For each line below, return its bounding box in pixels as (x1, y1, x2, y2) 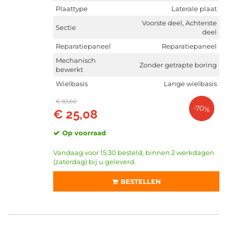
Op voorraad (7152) (20, 1, 80, 9)
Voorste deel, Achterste (142, 19, 217, 27)
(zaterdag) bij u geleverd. (53, 158, 136, 166)
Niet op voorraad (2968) (20, 13, 96, 21)
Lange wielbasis (164, 80, 217, 88)
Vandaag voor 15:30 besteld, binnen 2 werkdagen (53, 148, 214, 157)
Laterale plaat (171, 5, 217, 13)
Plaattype (56, 5, 88, 13)
